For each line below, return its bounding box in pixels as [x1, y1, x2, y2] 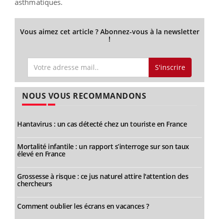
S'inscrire [154, 62, 185, 72]
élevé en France [17, 149, 66, 159]
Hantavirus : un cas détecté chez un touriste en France [17, 119, 187, 129]
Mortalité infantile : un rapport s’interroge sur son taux [17, 142, 189, 152]
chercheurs [17, 179, 52, 189]
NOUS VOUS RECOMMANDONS [22, 90, 146, 102]
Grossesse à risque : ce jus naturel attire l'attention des [17, 172, 188, 181]
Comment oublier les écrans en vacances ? [17, 201, 149, 211]
